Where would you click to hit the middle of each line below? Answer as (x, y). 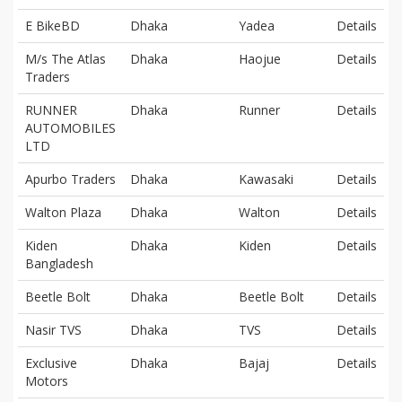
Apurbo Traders (70, 179)
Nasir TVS (53, 329)
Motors (47, 380)
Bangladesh (59, 263)
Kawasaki (266, 179)
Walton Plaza (63, 212)
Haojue (260, 58)
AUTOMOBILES (70, 127)
